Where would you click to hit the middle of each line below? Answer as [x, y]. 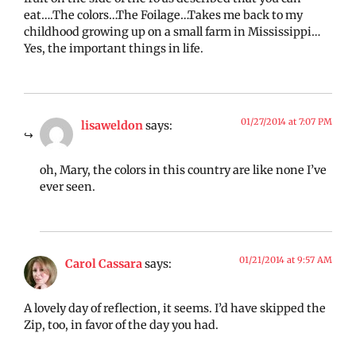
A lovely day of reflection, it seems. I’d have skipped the [175, 309]
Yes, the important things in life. [114, 49]
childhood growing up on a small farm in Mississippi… [172, 32]
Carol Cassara [104, 263]
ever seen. [68, 187]
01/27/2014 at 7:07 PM [286, 121]
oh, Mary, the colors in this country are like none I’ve [183, 170]
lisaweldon [112, 125]
